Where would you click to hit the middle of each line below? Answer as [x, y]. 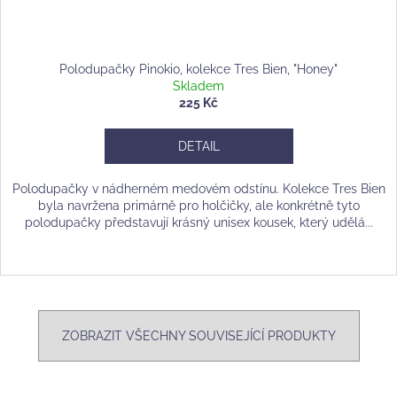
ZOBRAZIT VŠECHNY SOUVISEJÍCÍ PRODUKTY [198, 336]
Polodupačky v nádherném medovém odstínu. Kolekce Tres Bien [198, 189]
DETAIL [198, 147]
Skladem [198, 86]
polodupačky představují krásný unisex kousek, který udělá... [198, 223]
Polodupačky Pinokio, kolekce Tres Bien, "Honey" [198, 70]
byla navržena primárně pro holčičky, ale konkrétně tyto [198, 206]
